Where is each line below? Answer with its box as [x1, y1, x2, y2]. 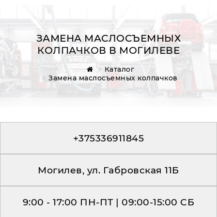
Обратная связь [20, 76, 88, 85]
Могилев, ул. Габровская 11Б [38, 164, 179, 176]
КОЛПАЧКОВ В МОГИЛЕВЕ [37, 45, 180, 56]
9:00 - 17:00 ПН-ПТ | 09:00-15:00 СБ [22, 196, 195, 208]
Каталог [104, 65, 135, 74]
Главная [20, 56, 54, 65]
